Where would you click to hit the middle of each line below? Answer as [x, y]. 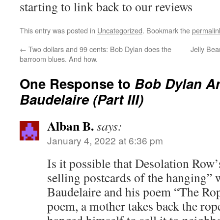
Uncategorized [120, 30]
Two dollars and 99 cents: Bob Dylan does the [99, 49]
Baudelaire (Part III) [82, 99]
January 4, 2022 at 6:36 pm [105, 140]
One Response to [77, 83]
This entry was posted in [58, 30]
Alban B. [70, 126]
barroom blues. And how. [59, 59]
